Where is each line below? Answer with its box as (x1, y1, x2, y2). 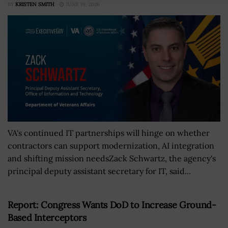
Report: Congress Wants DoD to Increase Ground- (8, 198, 216, 211)
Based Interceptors (8, 211, 87, 223)
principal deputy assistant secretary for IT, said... (8, 165, 191, 176)
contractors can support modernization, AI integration (8, 140, 214, 151)
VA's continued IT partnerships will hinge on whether (8, 127, 210, 138)
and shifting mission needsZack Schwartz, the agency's (8, 153, 216, 163)
